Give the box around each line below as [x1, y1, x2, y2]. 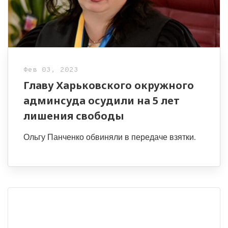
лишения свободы [23, 109, 124, 123]
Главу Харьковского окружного [23, 78, 194, 93]
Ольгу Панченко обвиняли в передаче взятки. [23, 132, 195, 142]
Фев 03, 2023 [23, 66, 78, 75]
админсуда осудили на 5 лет [23, 94, 180, 108]
